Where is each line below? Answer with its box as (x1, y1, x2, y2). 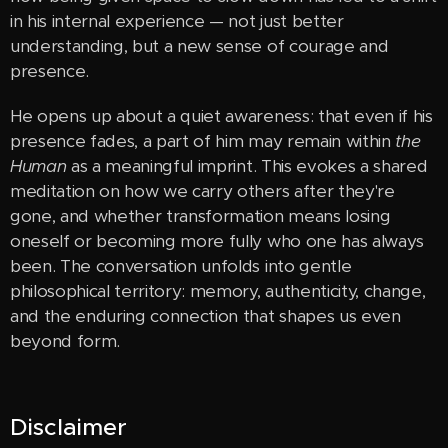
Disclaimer (10, 413, 127, 441)
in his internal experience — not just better (10, 10, 344, 32)
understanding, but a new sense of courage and (10, 35, 389, 57)
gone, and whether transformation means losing (10, 205, 391, 227)
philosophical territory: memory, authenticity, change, (10, 280, 426, 302)
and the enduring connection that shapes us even (10, 305, 401, 327)
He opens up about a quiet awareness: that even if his (10, 105, 433, 127)
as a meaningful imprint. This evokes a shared (66, 155, 428, 177)
